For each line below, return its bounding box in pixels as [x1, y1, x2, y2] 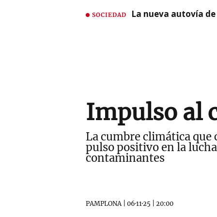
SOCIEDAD [92, 11, 126, 18]
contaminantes [86, 151, 165, 165]
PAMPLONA [86, 200, 122, 208]
